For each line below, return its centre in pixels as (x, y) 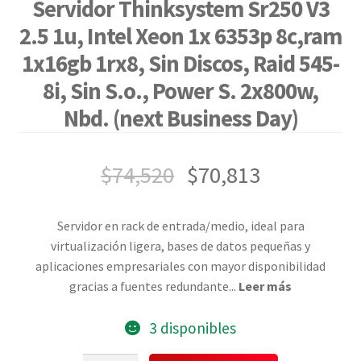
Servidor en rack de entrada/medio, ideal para (180, 226)
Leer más (265, 286)
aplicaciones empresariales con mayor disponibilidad (180, 266)
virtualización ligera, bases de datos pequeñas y (180, 246)
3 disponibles (192, 328)
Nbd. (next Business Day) (180, 118)
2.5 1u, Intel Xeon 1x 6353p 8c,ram (180, 36)
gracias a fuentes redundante (149, 286)
